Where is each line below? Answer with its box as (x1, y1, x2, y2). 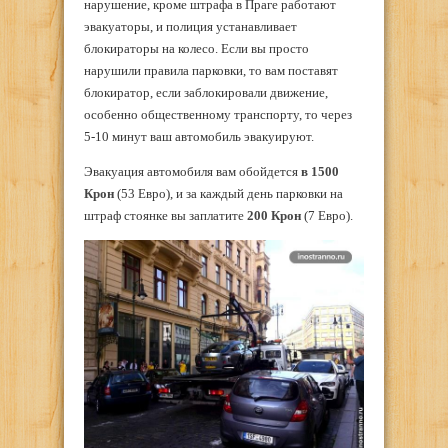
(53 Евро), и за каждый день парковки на (117, 186, 343, 202)
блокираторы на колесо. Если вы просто (84, 41, 309, 57)
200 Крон (247, 208, 301, 224)
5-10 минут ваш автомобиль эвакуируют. (84, 129, 314, 145)
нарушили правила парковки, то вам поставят (84, 63, 338, 79)
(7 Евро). (301, 208, 353, 224)
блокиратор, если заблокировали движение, (84, 85, 328, 101)
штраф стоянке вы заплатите (84, 208, 247, 224)
